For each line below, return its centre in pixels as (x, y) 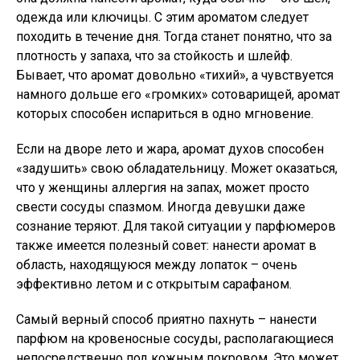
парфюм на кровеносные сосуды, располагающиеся (175, 339)
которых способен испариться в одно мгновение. (165, 114)
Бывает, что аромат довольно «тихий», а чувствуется (175, 75)
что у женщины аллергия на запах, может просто (163, 188)
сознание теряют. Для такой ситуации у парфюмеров (176, 226)
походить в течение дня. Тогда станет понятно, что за (174, 37)
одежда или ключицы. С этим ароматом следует (162, 17)
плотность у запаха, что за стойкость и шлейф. (154, 56)
